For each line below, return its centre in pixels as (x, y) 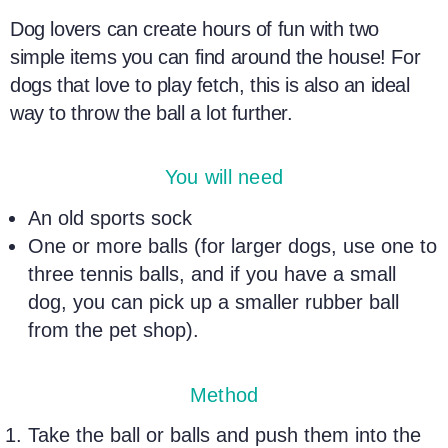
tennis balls (130, 274)
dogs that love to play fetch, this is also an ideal (210, 84)
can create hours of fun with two (240, 28)
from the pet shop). (114, 330)
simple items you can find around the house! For (215, 56)
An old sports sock (110, 218)
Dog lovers (55, 28)
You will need (224, 177)
